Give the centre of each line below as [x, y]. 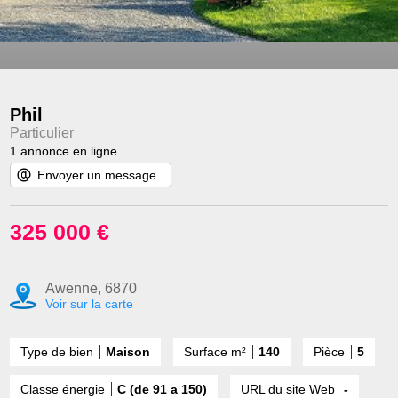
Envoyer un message [97, 175]
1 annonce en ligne [64, 151]
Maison [128, 352]
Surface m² [217, 352]
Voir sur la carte [90, 304]
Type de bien [59, 352]
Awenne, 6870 [92, 289]
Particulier [42, 133]
